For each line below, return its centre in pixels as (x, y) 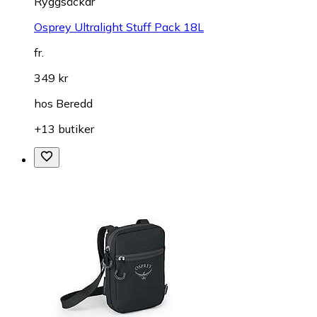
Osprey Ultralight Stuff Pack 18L (119, 27)
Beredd (74, 104)
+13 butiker (64, 129)
